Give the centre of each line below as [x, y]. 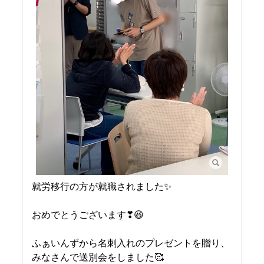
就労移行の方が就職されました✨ [102, 186]
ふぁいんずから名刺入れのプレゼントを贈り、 [131, 243]
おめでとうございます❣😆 [88, 214]
